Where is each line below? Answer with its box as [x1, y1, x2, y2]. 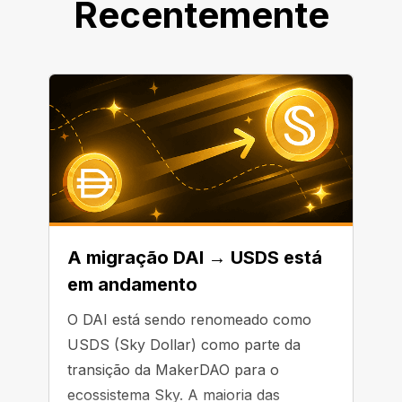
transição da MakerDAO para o [67, 361, 279, 379]
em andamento [67, 274, 197, 295]
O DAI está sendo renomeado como [67, 310, 311, 328]
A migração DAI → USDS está [67, 247, 322, 268]
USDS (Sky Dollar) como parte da [67, 336, 301, 354]
